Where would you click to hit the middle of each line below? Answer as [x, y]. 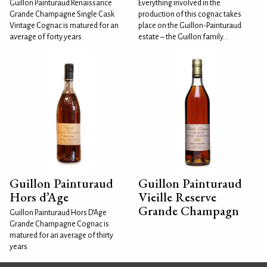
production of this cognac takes [190, 14]
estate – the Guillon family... [183, 37]
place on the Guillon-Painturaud [190, 26]
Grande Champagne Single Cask [62, 14]
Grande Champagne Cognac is [59, 224]
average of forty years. [46, 37]
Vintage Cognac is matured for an [64, 26]
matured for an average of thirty [61, 235]
